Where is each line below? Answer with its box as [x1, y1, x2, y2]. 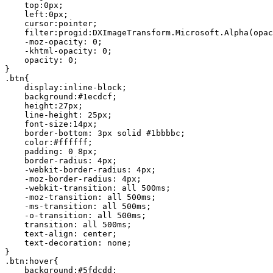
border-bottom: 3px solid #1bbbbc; [5, 129, 185, 138]
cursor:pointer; [5, 19, 97, 29]
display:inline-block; [5, 83, 127, 93]
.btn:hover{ [5, 257, 58, 266]
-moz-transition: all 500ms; [5, 193, 156, 202]
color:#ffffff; [5, 138, 93, 147]
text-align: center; [5, 229, 117, 239]
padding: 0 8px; [5, 147, 97, 157]
